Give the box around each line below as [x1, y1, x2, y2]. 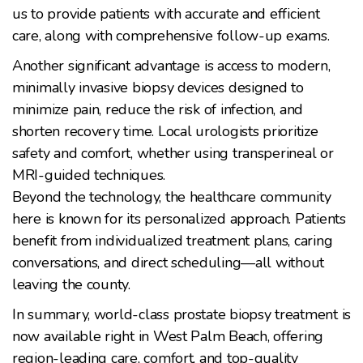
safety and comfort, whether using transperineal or [12, 143, 334, 163]
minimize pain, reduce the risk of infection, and [12, 99, 304, 119]
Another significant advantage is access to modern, [12, 55, 331, 75]
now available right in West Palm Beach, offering [12, 326, 324, 346]
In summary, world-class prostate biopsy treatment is [12, 304, 351, 324]
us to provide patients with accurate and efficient [12, 3, 320, 23]
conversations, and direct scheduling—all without [12, 252, 325, 272]
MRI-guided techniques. [12, 164, 166, 185]
